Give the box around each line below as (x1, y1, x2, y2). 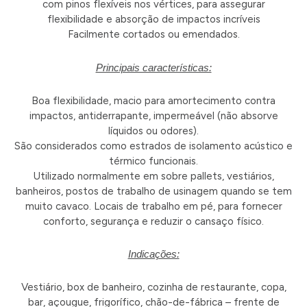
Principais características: (95, 61, 212, 73)
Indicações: (127, 248, 180, 260)
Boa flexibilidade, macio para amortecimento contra (32, 94, 275, 107)
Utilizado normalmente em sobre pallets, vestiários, (33, 169, 274, 182)
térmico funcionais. (109, 154, 198, 167)
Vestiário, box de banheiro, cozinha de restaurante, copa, (21, 281, 286, 294)
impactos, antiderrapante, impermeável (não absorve (29, 109, 278, 122)
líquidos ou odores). (108, 124, 199, 137)
